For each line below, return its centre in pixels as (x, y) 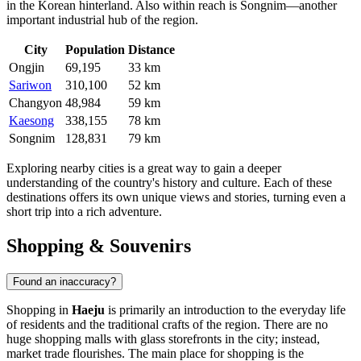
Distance (151, 50)
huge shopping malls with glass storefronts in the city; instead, (163, 339)
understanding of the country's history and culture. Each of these (169, 183)
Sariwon (30, 85)
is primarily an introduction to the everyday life (225, 310)
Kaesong (31, 121)
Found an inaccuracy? (64, 282)
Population (95, 50)
